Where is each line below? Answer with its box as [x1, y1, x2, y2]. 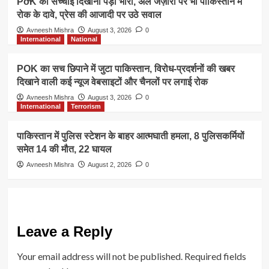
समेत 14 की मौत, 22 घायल [16, 144, 112, 154]
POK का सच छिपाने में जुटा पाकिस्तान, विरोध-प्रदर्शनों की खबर [16, 63, 235, 74]
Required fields [184, 250, 246, 262]
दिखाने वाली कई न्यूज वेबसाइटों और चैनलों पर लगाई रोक [16, 76, 208, 87]
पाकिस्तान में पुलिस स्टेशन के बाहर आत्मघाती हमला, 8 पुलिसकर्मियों [16, 130, 244, 141]
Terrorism [70, 102, 101, 110]
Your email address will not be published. [16, 250, 183, 262]
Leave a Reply [16, 223, 112, 240]
